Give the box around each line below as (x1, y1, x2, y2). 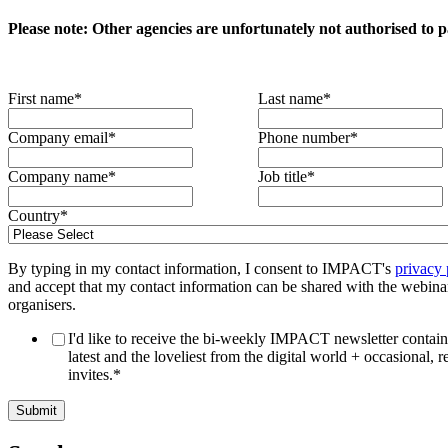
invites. (68, 365, 113, 383)
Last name (258, 89, 323, 107)
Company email (8, 128, 108, 146)
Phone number (258, 128, 350, 146)
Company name (8, 167, 108, 185)
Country (8, 206, 60, 224)
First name (8, 89, 74, 107)
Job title (258, 167, 307, 185)
